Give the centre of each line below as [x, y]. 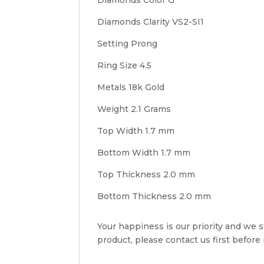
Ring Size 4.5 [125, 65]
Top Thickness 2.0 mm [146, 174]
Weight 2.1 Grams [134, 109]
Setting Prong [128, 43]
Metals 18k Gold [131, 87]
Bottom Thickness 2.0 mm [154, 196]
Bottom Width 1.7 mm [144, 152]
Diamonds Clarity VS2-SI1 [151, 22]
